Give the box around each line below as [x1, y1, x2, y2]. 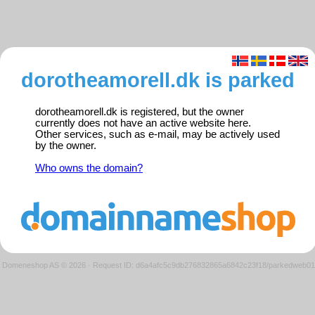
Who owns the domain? [35, 162, 143, 174]
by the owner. [35, 140, 96, 152]
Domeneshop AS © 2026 [1, 260, 86, 269]
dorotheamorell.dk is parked [21, 68, 295, 92]
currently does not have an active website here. [35, 117, 251, 129]
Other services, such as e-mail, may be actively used [35, 129, 280, 141]
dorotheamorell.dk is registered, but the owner [35, 106, 244, 118]
